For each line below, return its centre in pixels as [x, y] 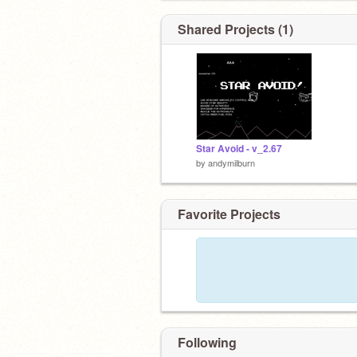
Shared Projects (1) [235, 29]
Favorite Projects [229, 214]
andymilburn [231, 163]
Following [207, 342]
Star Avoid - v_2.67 [239, 149]
